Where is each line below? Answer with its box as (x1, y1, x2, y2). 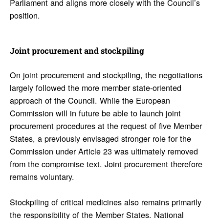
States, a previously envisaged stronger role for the (9, 132, 191, 145)
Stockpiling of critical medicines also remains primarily (9, 196, 201, 208)
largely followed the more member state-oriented (9, 82, 181, 94)
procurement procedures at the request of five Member (9, 120, 202, 132)
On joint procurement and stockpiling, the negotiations (9, 69, 202, 81)
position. (9, 9, 40, 22)
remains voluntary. (9, 171, 74, 183)
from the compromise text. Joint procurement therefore (9, 158, 202, 170)
